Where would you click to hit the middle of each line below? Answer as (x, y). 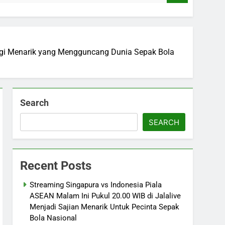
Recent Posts (56, 165)
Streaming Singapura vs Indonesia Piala (96, 185)
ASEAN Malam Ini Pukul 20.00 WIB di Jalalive (105, 196)
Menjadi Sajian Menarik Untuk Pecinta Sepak (105, 207)
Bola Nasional (53, 218)
